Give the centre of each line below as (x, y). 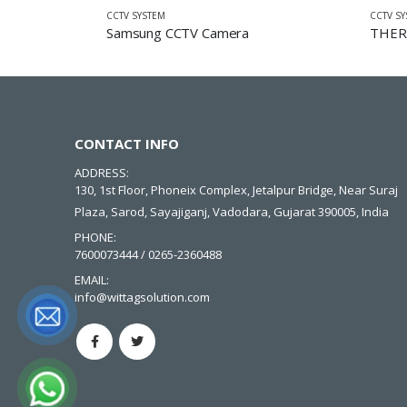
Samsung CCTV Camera (178, 32)
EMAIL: (92, 280)
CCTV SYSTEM (136, 15)
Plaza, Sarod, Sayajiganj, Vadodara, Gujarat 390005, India (232, 212)
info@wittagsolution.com (142, 297)
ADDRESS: (102, 173)
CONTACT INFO (127, 144)
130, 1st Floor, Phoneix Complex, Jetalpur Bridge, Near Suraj (236, 190)
